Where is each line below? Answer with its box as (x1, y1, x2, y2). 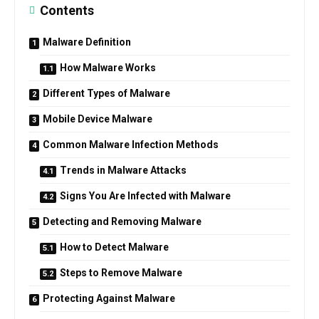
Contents (40, 2, 94, 18)
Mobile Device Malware (43, 113, 152, 125)
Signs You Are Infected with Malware (60, 189, 231, 202)
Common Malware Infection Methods (43, 138, 219, 150)
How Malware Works (60, 61, 156, 73)
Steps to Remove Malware (60, 266, 182, 278)
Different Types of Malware (43, 87, 170, 99)
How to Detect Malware (60, 241, 169, 253)
